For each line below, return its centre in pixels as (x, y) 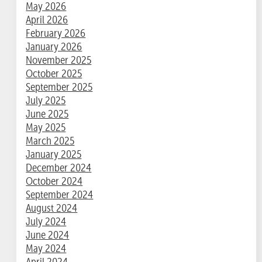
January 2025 (54, 154)
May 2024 (46, 248)
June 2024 (48, 235)
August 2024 (52, 208)
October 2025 (54, 73)
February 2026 (56, 33)
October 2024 (54, 181)
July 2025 (46, 100)
